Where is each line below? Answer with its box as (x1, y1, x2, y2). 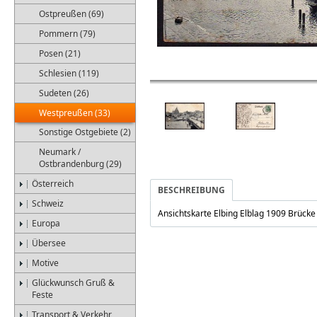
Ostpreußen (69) (39, 8, 104, 20)
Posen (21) (39, 47, 81, 59)
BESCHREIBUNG (158, 184, 225, 196)
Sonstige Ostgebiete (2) (39, 126, 131, 138)
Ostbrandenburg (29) (39, 158, 122, 170)
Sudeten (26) (39, 87, 89, 99)
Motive (32, 257, 59, 269)
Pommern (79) (39, 28, 96, 40)
